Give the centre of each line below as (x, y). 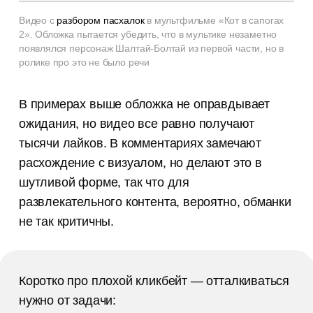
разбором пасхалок (101, 21)
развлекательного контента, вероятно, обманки (155, 202)
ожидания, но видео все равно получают (137, 124)
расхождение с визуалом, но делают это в (140, 163)
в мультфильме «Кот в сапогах (214, 21)
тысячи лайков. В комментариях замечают (140, 144)
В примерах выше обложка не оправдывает (144, 104)
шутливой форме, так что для (104, 183)
